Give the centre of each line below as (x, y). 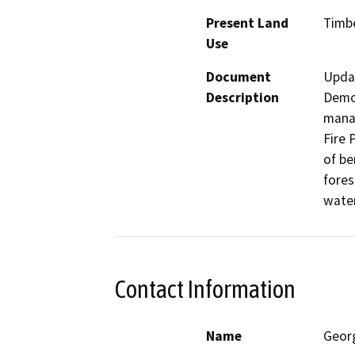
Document (239, 77)
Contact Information (205, 290)
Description (242, 98)
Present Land (247, 23)
